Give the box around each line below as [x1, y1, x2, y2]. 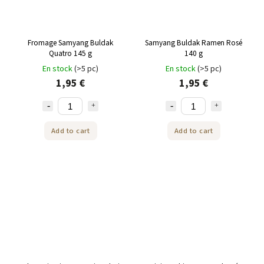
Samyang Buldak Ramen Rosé [145, 37, 242, 49]
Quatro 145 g [49, 48, 92, 60]
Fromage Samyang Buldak [28, 37, 113, 49]
